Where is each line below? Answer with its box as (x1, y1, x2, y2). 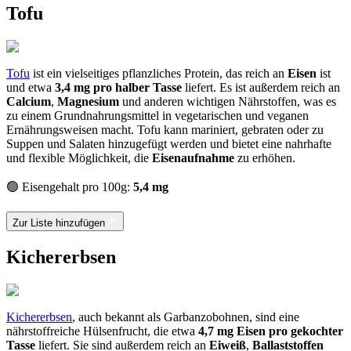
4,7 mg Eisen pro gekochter (198, 324, 343, 338)
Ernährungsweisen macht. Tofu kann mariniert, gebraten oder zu (6, 123, 324, 137)
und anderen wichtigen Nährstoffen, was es (119, 95, 336, 109)
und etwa (6, 81, 55, 95)
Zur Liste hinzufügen (13, 217, 105, 230)
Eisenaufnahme (152, 151, 234, 165)
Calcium (6, 95, 51, 109)
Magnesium (57, 95, 119, 109)
